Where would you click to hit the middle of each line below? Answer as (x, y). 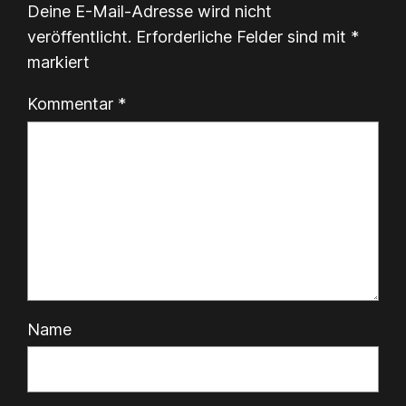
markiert (59, 63)
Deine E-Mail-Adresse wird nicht (150, 12)
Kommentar (73, 104)
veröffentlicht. (80, 37)
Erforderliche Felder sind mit (244, 37)
